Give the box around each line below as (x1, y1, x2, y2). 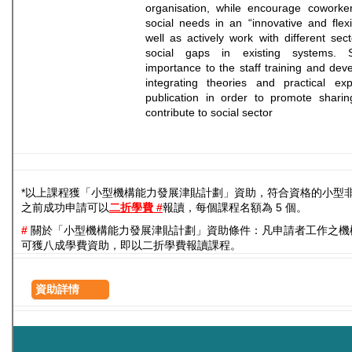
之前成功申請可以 (21, 201, 109, 214)
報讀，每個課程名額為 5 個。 (163, 201, 307, 214)
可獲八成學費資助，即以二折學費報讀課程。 (21, 239, 241, 252)
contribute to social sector (145, 106, 273, 119)
